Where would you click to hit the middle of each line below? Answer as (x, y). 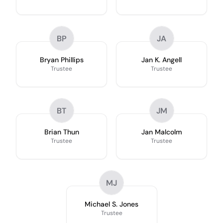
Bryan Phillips (61, 60)
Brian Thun (61, 132)
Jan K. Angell (162, 60)
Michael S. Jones (111, 204)
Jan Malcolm (162, 132)
